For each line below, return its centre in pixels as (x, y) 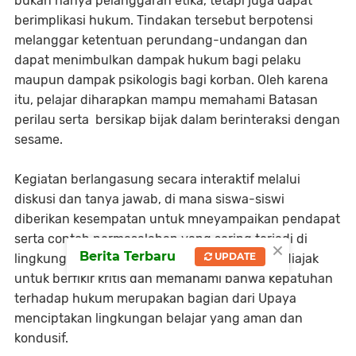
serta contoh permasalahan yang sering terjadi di (161, 238)
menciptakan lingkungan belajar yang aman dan (159, 318)
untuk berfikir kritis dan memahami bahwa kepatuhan (174, 278)
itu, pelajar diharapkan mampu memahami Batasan (166, 99)
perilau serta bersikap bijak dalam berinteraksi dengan (177, 119)
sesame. (39, 139)
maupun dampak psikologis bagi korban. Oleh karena (171, 79)
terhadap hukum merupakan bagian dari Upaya (155, 298)
